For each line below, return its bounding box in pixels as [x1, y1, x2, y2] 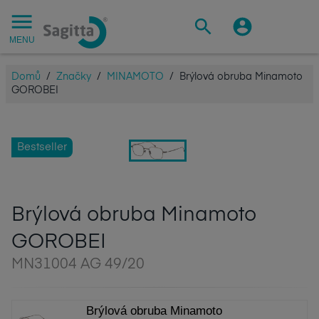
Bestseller [17, 142, 67, 153]
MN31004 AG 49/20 [11, 258, 145, 273]
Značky [56, 72, 91, 83]
